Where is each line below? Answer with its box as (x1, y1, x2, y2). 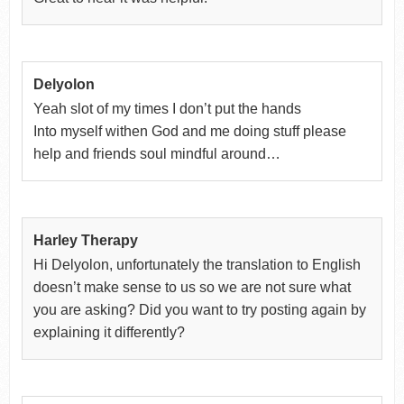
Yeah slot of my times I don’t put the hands (32, 100, 301, 116)
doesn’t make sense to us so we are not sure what (32, 279, 351, 295)
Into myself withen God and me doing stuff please (32, 123, 346, 139)
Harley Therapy (32, 232, 138, 248)
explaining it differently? (32, 324, 185, 340)
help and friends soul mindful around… (32, 145, 280, 161)
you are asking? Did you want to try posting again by (32, 301, 366, 317)
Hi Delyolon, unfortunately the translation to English (32, 256, 361, 272)
